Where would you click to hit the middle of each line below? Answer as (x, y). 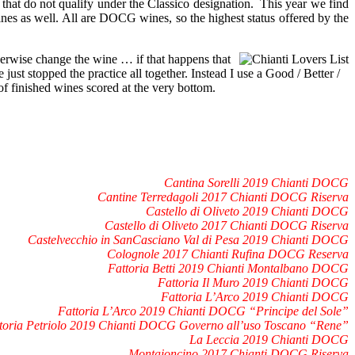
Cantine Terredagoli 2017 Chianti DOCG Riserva (223, 197)
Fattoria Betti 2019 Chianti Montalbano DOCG (228, 268)
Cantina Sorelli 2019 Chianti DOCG (256, 182)
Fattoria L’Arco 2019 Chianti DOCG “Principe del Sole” (203, 311)
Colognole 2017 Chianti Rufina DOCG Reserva (228, 254)
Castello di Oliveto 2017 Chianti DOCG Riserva (227, 225)
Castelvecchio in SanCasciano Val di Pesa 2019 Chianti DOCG (188, 239)
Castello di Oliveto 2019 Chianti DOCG (247, 211)
